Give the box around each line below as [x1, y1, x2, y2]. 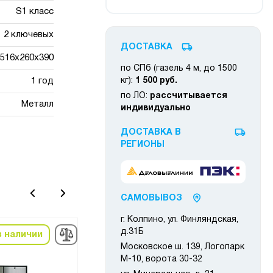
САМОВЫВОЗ [121, 194, 182, 203]
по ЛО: [121, 92, 150, 100]
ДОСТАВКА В [121, 129, 181, 136]
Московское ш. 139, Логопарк [121, 243, 244, 252]
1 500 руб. [135, 77, 177, 85]
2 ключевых [3, 30, 54, 39]
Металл [21, 100, 54, 108]
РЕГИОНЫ [121, 141, 165, 149]
